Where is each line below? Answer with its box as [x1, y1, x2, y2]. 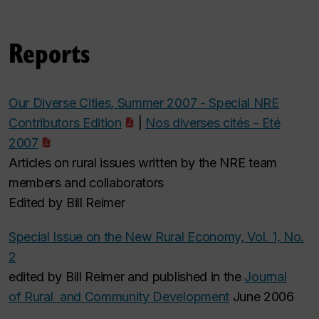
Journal [244, 269, 287, 285]
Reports [9, 33, 90, 71]
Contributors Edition [9, 115, 122, 131]
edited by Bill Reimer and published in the [9, 269, 245, 285]
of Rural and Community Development [9, 289, 229, 305]
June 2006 [232, 289, 294, 305]
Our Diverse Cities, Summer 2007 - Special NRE [9, 95, 279, 111]
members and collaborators [9, 175, 164, 191]
